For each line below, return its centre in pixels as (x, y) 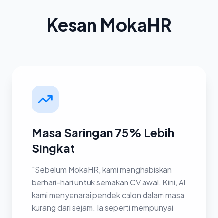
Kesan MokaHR (109, 25)
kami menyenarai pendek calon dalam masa (108, 195)
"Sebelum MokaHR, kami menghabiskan (102, 170)
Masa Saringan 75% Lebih (103, 132)
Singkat (53, 148)
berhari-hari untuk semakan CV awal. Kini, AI (109, 182)
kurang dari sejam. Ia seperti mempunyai (102, 208)
